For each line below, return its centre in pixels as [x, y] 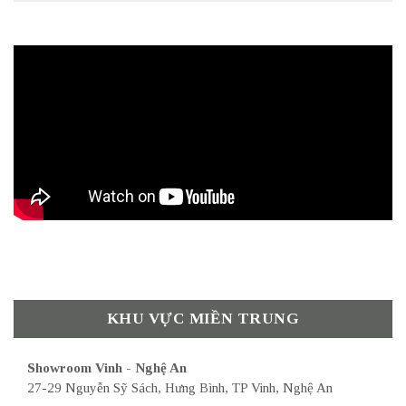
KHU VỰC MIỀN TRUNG [203, 318]
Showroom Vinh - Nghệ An [107, 368]
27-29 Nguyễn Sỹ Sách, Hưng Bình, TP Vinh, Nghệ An [180, 388]
